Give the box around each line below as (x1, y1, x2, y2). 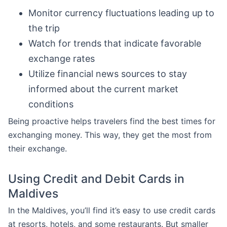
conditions (28, 99, 73, 109)
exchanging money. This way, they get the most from (8, 130, 212, 140)
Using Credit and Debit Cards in (8, 172, 184, 186)
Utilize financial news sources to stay (28, 68, 187, 79)
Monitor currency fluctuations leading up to (28, 8, 214, 18)
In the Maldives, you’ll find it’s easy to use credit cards (8, 205, 215, 215)
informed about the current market (28, 84, 178, 94)
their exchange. (8, 143, 67, 154)
